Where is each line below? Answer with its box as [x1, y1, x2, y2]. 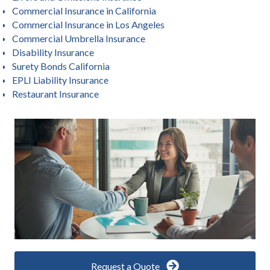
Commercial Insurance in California [12, 5, 156, 16]
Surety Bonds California [12, 60, 110, 72]
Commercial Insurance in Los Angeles [12, 19, 165, 30]
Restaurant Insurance [12, 88, 99, 99]
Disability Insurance [12, 46, 94, 58]
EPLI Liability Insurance [12, 74, 108, 86]
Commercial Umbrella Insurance [12, 33, 145, 44]
